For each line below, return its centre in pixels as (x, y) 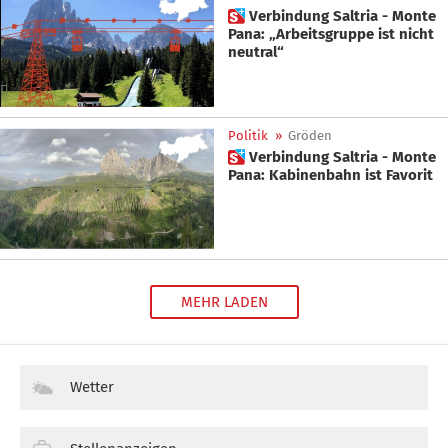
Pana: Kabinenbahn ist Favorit (330, 175)
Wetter (92, 386)
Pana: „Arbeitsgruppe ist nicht (331, 34)
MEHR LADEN (224, 301)
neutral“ (256, 52)
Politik (248, 136)
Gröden (310, 136)
